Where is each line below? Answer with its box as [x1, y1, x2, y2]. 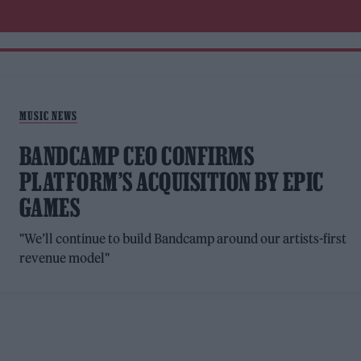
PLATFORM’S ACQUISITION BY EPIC [19, 168, 324, 196]
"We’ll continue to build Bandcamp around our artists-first [19, 230, 347, 247]
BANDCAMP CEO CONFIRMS [19, 142, 255, 170]
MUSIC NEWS [19, 109, 77, 122]
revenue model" [19, 250, 110, 266]
